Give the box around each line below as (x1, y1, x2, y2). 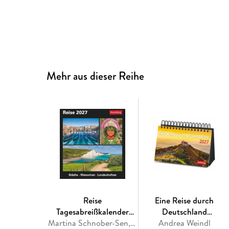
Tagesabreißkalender (56, 206, 129, 218)
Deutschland (162, 206, 207, 218)
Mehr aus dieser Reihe (47, 68, 145, 84)
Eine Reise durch (155, 195, 214, 207)
